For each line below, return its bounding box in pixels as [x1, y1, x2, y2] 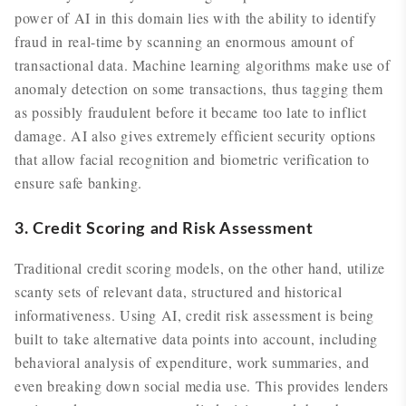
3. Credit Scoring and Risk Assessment [14, 221, 314, 237]
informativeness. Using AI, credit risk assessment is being [14, 305, 375, 324]
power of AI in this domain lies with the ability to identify [14, 8, 377, 27]
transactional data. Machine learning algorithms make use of [14, 55, 391, 74]
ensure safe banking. [14, 173, 142, 192]
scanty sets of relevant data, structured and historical [14, 282, 343, 301]
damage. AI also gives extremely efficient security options [14, 126, 377, 145]
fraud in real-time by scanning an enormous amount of [14, 32, 354, 51]
